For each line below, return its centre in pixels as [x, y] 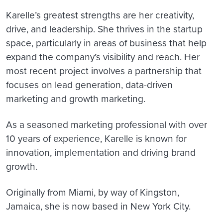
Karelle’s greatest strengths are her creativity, [100, 14]
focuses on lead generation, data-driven [89, 84]
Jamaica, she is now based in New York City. [98, 206]
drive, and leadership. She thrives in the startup [104, 28]
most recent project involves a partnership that [104, 70]
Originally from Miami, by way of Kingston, [93, 192]
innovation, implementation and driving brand [101, 152]
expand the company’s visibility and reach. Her [103, 56]
